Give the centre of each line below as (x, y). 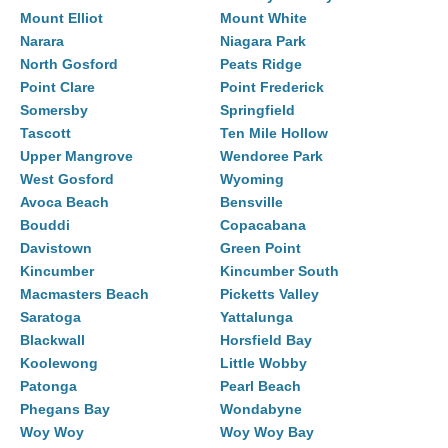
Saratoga (50, 317)
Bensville (251, 202)
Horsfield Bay (266, 340)
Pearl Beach (260, 386)
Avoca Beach (64, 202)
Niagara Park (263, 41)
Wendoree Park (271, 156)
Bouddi (45, 225)
